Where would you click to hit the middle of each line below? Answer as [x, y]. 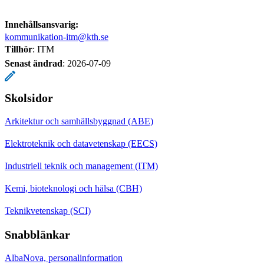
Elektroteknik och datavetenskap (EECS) [81, 143]
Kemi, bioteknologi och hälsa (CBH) [73, 188]
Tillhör [19, 49]
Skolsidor [29, 98]
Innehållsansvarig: [42, 24]
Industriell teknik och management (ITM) [81, 166]
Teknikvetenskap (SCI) [48, 210]
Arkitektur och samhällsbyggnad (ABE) [79, 121]
